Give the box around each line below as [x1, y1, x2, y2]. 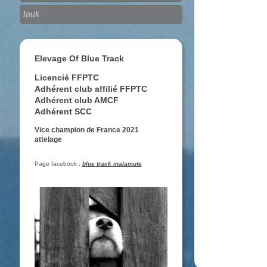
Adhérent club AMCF [34, 95, 119, 105]
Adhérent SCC [34, 107, 92, 117]
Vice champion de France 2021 [34, 126, 139, 135]
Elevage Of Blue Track [34, 54, 124, 64]
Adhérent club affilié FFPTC [34, 84, 147, 94]
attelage [34, 135, 62, 144]
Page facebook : [34, 160, 82, 167]
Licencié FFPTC [34, 73, 99, 83]
